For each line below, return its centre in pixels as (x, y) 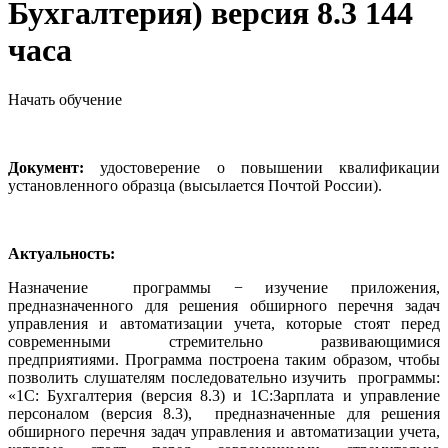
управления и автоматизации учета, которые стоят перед (224, 323)
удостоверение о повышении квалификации (262, 167)
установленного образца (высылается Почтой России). (195, 185)
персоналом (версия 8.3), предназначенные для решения (224, 413)
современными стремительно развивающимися (224, 341)
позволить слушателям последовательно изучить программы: (224, 377)
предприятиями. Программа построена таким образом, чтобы (224, 359)
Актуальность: (61, 253)
